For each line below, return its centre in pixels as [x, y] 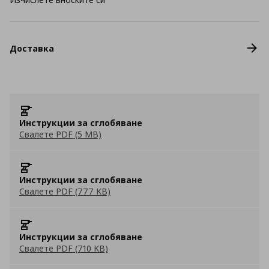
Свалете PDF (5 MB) [60, 134]
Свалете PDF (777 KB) [65, 191]
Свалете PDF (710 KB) [64, 248]
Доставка [32, 48]
